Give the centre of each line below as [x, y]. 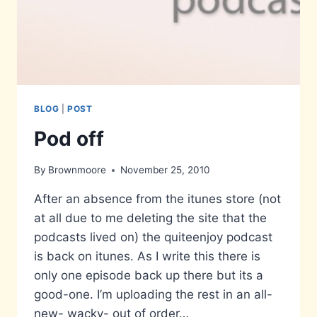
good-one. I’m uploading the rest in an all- [153, 295]
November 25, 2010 [166, 170]
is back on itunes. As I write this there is [147, 257]
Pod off [69, 138]
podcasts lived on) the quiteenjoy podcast [153, 237]
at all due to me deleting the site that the [150, 218]
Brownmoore [77, 170]
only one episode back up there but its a [149, 276]
